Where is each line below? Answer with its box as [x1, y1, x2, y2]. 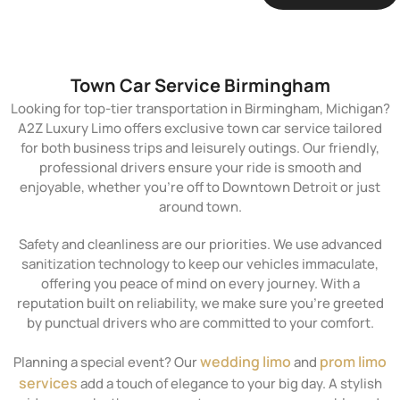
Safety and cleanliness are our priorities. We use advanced [18, 235, 382, 254]
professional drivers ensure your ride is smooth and [38, 158, 362, 178]
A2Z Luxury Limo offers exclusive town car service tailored [18, 119, 382, 138]
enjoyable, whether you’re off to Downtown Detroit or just [20, 178, 380, 197]
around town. [158, 197, 242, 217]
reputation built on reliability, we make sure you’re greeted [16, 294, 384, 313]
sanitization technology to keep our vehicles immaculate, [21, 254, 379, 274]
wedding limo [200, 352, 291, 372]
